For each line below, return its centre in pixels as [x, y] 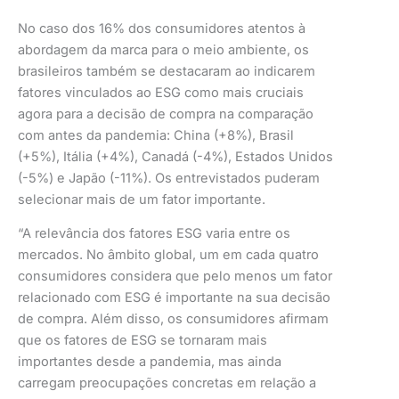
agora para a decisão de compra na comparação [166, 114]
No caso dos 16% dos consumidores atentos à [162, 28]
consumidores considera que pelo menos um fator [175, 277]
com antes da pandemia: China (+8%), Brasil [156, 135]
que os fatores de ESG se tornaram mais [142, 341]
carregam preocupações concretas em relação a [167, 383]
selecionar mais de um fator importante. [142, 199]
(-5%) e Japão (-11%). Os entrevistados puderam [169, 178]
